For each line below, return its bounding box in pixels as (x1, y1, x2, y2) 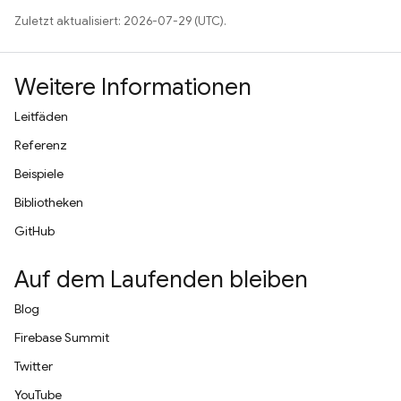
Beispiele (14, 166, 64, 182)
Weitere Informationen (14, 73, 252, 101)
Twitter (14, 358, 53, 374)
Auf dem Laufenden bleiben (14, 265, 308, 294)
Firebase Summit (14, 329, 109, 346)
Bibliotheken (14, 194, 83, 210)
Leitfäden (14, 108, 68, 124)
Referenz (14, 137, 67, 153)
